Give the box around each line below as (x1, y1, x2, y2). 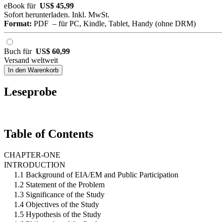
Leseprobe (4, 85, 57, 99)
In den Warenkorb (8, 66, 58, 74)
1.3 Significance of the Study (14, 190, 105, 199)
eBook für (4, 1, 40, 10)
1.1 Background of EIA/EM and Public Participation (14, 170, 178, 179)
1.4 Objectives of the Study (14, 200, 99, 209)
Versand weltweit (4, 56, 58, 65)
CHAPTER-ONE (4, 151, 60, 160)
